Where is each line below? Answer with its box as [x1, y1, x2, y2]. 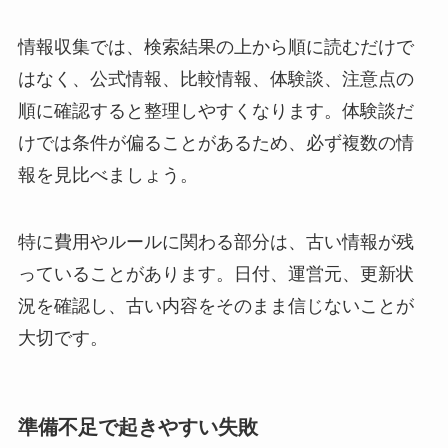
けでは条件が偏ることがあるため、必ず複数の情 [17, 132, 414, 153]
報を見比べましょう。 [17, 164, 198, 185]
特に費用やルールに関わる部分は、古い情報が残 [17, 232, 414, 253]
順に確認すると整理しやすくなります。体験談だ [17, 100, 414, 121]
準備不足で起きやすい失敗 [17, 415, 258, 438]
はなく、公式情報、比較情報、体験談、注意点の [17, 68, 414, 89]
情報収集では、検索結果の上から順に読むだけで [17, 36, 414, 57]
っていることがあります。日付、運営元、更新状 [17, 264, 414, 285]
